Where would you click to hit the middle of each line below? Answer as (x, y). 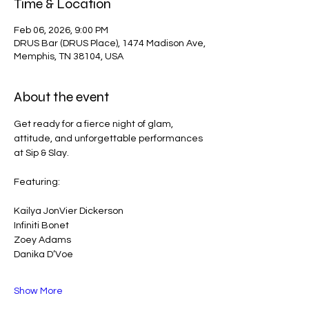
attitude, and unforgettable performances (109, 139)
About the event (61, 97)
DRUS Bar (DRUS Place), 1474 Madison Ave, (110, 43)
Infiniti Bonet (41, 226)
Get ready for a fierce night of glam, (94, 124)
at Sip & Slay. (41, 153)
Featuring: (37, 182)
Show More (38, 291)
